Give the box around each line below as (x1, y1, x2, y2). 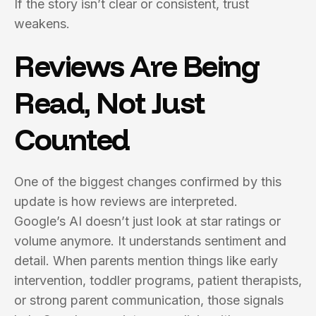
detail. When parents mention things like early (14, 253, 278, 268)
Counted (14, 121, 130, 158)
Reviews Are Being (14, 47, 260, 85)
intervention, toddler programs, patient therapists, (14, 273, 302, 288)
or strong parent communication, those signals (14, 293, 284, 308)
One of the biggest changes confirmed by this (14, 174, 281, 189)
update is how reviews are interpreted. (14, 194, 238, 209)
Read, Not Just (14, 84, 205, 121)
